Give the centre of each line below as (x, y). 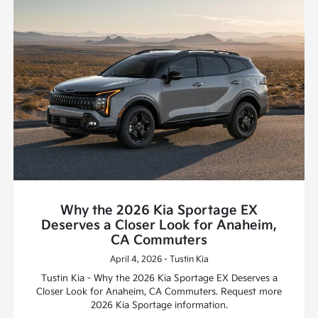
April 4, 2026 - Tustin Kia (159, 259)
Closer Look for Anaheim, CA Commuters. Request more (159, 291)
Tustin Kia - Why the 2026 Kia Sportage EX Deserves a (159, 278)
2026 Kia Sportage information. (159, 305)
